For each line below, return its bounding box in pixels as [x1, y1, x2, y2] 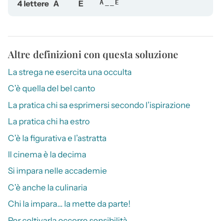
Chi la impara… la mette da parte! [8, 199, 131, 209]
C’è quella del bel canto [8, 83, 95, 94]
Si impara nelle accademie [8, 166, 107, 176]
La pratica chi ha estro [8, 116, 90, 127]
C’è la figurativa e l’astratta [8, 133, 107, 143]
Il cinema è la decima [8, 149, 86, 160]
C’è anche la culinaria [8, 182, 87, 192]
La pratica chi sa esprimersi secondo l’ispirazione [8, 100, 190, 110]
